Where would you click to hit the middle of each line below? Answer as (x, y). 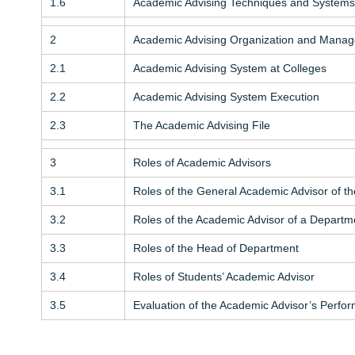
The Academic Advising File (201, 125)
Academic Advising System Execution (226, 96)
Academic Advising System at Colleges (229, 68)
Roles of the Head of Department (216, 248)
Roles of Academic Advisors (202, 162)
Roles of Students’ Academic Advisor (223, 276)
